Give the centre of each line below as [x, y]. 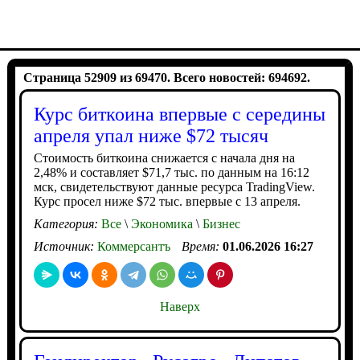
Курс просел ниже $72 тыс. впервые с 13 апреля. [167, 201]
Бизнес [219, 224]
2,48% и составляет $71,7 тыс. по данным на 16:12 [171, 172]
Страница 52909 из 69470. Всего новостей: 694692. [166, 78]
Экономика [160, 224]
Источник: [65, 246]
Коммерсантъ [133, 246]
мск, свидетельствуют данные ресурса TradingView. [174, 187]
